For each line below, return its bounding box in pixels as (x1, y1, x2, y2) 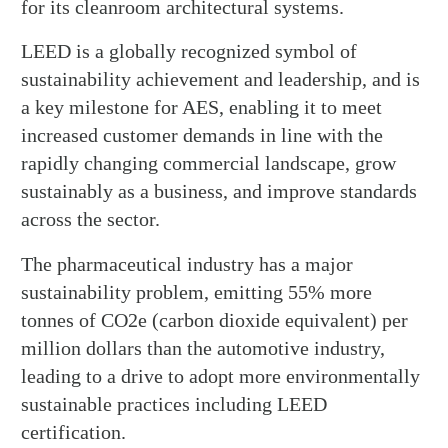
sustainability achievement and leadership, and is (21, 68, 421, 91)
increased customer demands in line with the (21, 124, 384, 147)
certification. (21, 420, 127, 443)
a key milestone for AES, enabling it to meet (21, 96, 383, 119)
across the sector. (21, 208, 161, 231)
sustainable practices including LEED (21, 392, 328, 415)
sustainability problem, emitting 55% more (21, 280, 373, 303)
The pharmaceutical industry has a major (21, 252, 354, 275)
